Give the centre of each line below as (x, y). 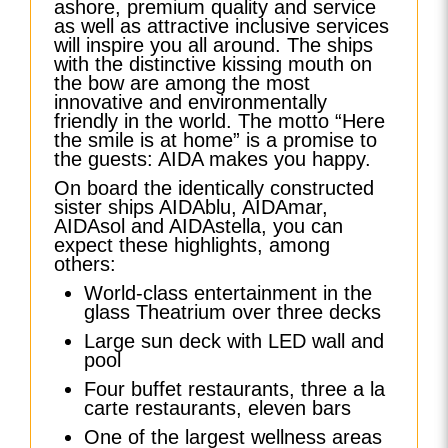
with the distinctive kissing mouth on (213, 63)
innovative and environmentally (191, 101)
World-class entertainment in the (228, 292)
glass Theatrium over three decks (233, 311)
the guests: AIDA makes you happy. (213, 158)
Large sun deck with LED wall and (234, 340)
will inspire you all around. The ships (214, 44)
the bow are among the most (182, 82)
